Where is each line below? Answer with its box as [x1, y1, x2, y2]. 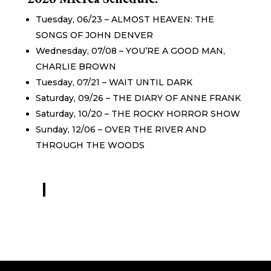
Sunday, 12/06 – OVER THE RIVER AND [35, 123, 206, 135]
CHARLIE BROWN [35, 60, 116, 72]
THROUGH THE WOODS [35, 139, 145, 151]
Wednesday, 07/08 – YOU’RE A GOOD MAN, [35, 45, 225, 56]
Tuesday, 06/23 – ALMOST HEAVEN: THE [35, 13, 214, 25]
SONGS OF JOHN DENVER [35, 29, 153, 41]
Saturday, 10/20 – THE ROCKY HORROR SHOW [35, 108, 240, 119]
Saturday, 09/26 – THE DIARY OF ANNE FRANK [35, 92, 241, 103]
